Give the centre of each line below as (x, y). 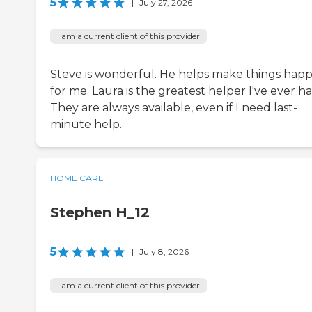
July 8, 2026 (164, 252)
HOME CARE (77, 178)
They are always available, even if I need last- (174, 108)
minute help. (86, 125)
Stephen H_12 (100, 213)
